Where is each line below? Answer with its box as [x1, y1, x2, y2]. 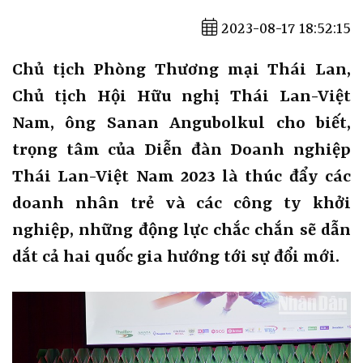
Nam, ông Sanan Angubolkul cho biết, [12, 113, 351, 134]
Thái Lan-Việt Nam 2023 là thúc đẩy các [12, 167, 351, 187]
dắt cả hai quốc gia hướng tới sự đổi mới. [12, 247, 340, 267]
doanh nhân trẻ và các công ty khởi [12, 194, 351, 214]
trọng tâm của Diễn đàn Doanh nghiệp [12, 140, 351, 160]
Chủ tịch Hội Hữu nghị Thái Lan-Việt [12, 87, 351, 107]
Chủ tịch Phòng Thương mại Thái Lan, [12, 60, 351, 80]
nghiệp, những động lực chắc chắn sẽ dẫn [12, 220, 351, 241]
